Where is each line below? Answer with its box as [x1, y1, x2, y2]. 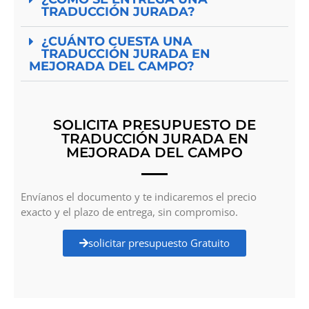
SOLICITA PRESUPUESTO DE [53, 116, 256, 133]
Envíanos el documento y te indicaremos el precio [21, 189, 257, 203]
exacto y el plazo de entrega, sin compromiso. [21, 204, 238, 219]
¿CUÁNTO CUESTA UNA [41, 33, 192, 49]
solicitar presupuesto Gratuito [88, 236, 230, 250]
